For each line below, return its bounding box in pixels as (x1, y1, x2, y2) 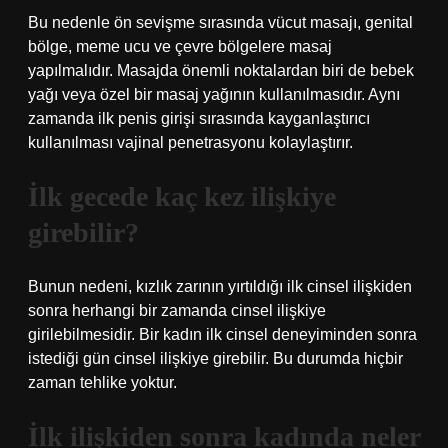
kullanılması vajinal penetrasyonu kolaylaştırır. (28, 134, 353, 151)
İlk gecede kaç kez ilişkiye (28, 181, 336, 212)
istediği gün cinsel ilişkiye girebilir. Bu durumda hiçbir (28, 350, 403, 367)
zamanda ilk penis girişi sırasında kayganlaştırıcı (28, 110, 370, 127)
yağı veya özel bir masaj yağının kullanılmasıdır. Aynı (28, 86, 400, 103)
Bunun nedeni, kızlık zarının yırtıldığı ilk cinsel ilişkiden (28, 278, 412, 295)
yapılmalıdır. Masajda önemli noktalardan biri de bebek (28, 62, 414, 79)
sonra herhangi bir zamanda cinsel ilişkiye (28, 302, 326, 319)
